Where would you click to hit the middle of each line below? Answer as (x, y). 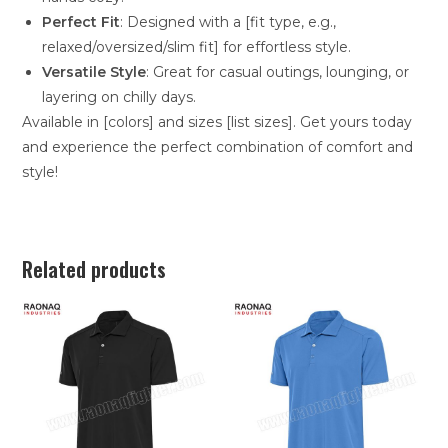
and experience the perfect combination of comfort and (218, 146)
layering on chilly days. (119, 96)
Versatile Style (94, 71)
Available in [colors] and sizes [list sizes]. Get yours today (217, 121)
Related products (94, 268)
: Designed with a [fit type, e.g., (228, 21)
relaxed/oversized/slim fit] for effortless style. (197, 46)
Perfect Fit (81, 21)
